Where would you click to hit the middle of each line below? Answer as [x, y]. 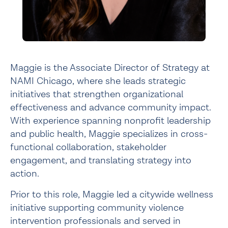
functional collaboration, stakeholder [88, 148]
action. [25, 174]
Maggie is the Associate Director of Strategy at [110, 68]
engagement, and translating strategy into [101, 161]
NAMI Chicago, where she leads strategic [98, 81]
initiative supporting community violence [97, 208]
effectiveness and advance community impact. [111, 108]
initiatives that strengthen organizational [97, 95]
